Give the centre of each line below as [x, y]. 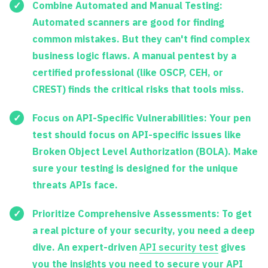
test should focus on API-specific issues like [137, 134]
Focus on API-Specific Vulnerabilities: [120, 118]
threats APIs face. [75, 185]
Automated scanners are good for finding [128, 22]
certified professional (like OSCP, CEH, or [128, 72]
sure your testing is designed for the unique [135, 168]
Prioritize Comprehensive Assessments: [126, 213]
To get [236, 213]
